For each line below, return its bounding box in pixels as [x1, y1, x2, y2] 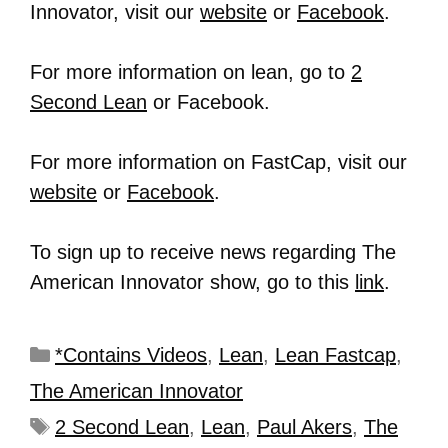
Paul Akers [257, 416, 352, 438]
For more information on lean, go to [30, 61, 351, 83]
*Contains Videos [55, 344, 207, 366]
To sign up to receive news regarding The [30, 241, 396, 263]
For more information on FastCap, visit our [30, 151, 407, 173]
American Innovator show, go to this [30, 271, 355, 293]
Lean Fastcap [275, 344, 396, 366]
